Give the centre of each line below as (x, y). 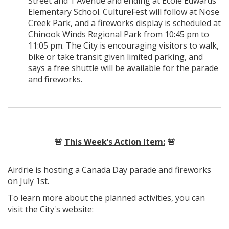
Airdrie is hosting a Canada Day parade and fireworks (109, 169)
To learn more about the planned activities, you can (106, 198)
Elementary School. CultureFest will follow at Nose (124, 12)
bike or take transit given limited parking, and (116, 56)
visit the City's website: (51, 209)
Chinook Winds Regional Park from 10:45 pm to (119, 34)
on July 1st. (29, 181)
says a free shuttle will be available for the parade (123, 68)
